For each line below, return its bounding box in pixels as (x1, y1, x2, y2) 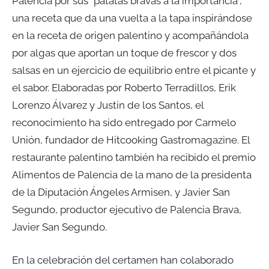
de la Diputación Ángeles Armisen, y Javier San (12, 186, 230, 198)
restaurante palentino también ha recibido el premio (12, 151, 256, 163)
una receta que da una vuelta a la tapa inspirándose (12, 11, 252, 24)
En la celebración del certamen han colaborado (12, 253, 234, 266)
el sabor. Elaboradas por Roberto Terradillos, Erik (12, 81, 236, 94)
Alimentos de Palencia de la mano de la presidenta (12, 168, 252, 181)
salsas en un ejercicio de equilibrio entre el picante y (12, 64, 256, 76)
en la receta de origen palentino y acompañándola (12, 29, 249, 41)
